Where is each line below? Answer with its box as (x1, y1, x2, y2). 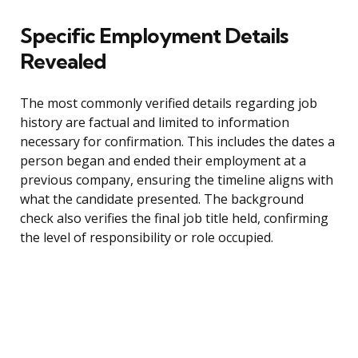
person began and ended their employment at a (20, 152, 306, 170)
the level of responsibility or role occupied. (20, 229, 273, 247)
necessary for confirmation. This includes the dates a (20, 133, 335, 151)
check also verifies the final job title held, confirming (20, 209, 328, 228)
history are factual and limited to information (20, 113, 289, 132)
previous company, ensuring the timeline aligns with (20, 171, 333, 189)
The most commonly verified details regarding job (20, 94, 317, 113)
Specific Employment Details (20, 22, 288, 50)
